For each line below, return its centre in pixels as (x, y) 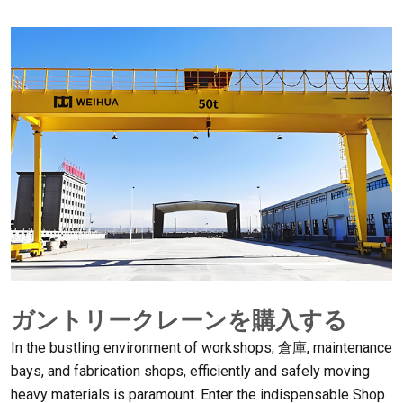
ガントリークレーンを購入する (179, 320)
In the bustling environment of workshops (141, 347)
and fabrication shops (116, 371)
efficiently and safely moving (280, 371)
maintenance (353, 347)
